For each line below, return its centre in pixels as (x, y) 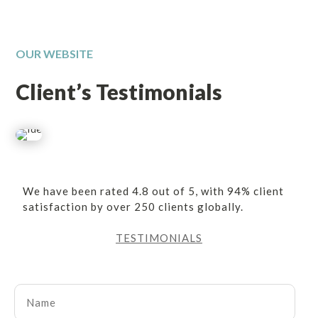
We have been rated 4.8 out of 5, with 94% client (154, 191)
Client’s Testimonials (119, 92)
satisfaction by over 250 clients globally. (133, 207)
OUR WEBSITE (55, 54)
